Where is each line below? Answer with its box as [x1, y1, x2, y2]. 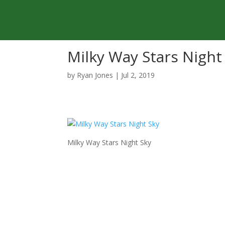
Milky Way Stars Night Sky [67, 138, 152, 147]
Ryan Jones [77, 70, 114, 80]
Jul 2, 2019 [121, 70, 155, 80]
